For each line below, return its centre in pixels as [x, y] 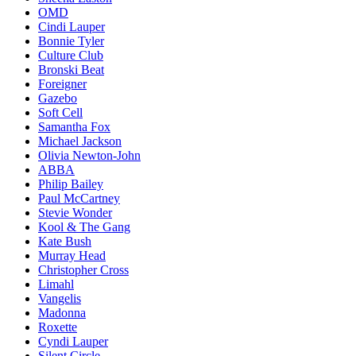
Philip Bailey [71, 184]
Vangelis [60, 298]
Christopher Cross [83, 269]
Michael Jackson [80, 141]
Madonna [62, 312]
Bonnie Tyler [71, 41]
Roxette [58, 327]
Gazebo [58, 98]
